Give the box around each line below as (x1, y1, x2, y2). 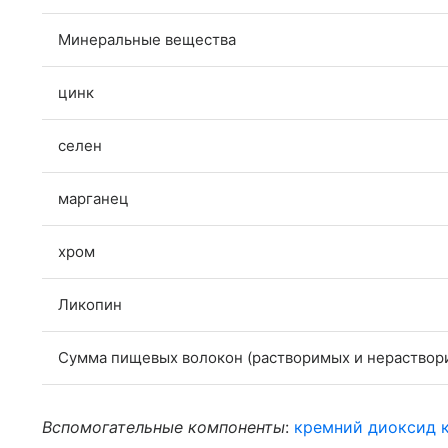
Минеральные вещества (58, 30, 236, 49)
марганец (58, 189, 129, 208)
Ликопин (58, 295, 122, 314)
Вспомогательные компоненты (42, 417, 285, 437)
